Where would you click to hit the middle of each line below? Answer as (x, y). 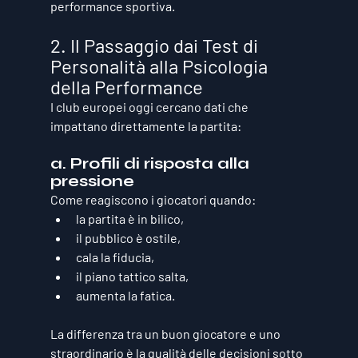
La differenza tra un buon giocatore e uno (166, 333)
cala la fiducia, (115, 257)
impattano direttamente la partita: (145, 125)
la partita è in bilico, (129, 218)
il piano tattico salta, (132, 276)
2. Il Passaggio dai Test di (156, 45)
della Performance (126, 86)
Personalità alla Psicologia (161, 66)
